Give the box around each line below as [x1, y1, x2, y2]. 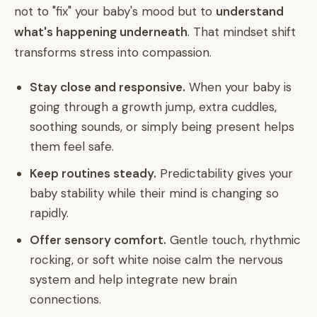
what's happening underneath [14, 24, 188, 40]
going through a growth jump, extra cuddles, [30, 99, 277, 115]
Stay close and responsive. [30, 79, 185, 95]
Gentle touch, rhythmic [166, 232, 301, 248]
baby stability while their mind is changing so [30, 185, 279, 201]
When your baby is [185, 79, 292, 95]
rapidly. [30, 205, 69, 221]
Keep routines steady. [30, 166, 156, 181]
